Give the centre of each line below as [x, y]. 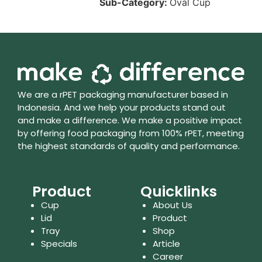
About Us [173, 205]
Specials [59, 244]
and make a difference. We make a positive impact [130, 120]
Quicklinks [178, 192]
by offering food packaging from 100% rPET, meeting [131, 133]
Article [167, 244]
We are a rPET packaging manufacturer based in [123, 94]
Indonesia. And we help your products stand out [122, 107]
